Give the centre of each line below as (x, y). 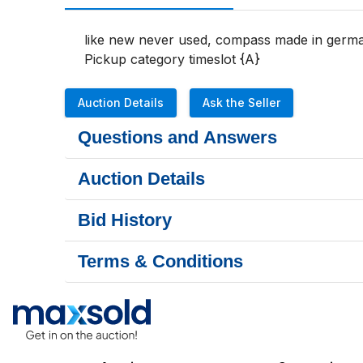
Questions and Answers (177, 137)
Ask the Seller (241, 102)
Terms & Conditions (160, 261)
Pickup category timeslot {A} (172, 59)
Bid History (125, 220)
